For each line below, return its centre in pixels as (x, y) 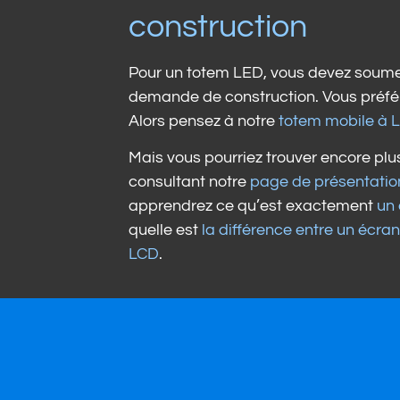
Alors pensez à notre (204, 121)
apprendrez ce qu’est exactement (253, 206)
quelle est (165, 230)
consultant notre (189, 182)
